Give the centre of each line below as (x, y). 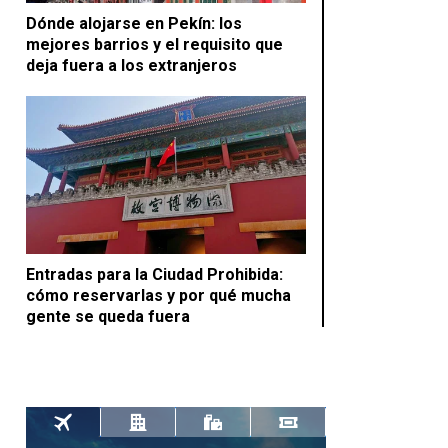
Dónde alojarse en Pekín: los (134, 24)
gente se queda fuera (108, 316)
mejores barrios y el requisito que (154, 45)
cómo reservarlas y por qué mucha (158, 295)
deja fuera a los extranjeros (131, 66)
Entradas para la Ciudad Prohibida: (154, 274)
